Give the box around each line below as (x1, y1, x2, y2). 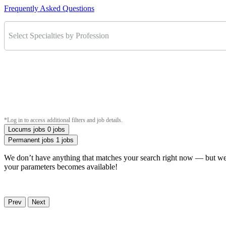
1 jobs (56, 136, 74, 144)
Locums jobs (8, 125, 45, 133)
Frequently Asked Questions (4, 4, 94, 13)
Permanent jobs (8, 136, 54, 144)
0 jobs (47, 125, 65, 133)
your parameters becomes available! (4, 162, 118, 171)
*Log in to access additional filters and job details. (4, 116, 123, 124)
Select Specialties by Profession (9, 31, 109, 40)
